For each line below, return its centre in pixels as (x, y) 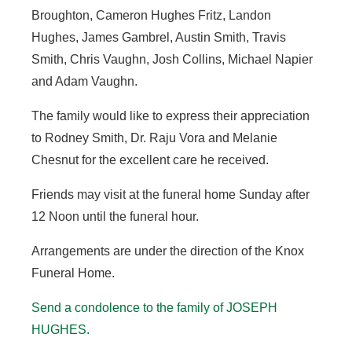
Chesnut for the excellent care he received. (150, 160)
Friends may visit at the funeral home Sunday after (170, 194)
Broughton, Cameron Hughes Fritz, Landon (151, 15)
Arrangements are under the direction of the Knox (168, 251)
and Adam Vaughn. (84, 81)
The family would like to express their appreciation (170, 116)
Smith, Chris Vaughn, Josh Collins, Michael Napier (172, 59)
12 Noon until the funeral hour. (115, 216)
